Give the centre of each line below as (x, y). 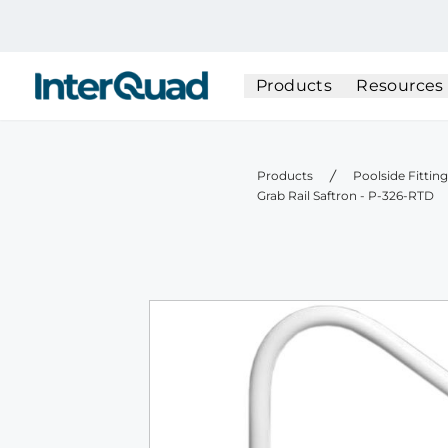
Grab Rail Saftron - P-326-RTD (346, 195)
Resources (400, 85)
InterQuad (72, 79)
